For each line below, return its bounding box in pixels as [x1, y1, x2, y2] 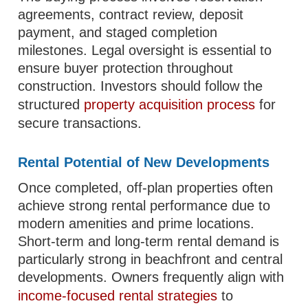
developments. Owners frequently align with [18, 269, 285, 285]
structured [18, 97, 85, 112]
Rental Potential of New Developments [18, 155, 270, 170]
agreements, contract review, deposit [18, 7, 244, 22]
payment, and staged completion [18, 25, 218, 40]
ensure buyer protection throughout [18, 60, 234, 76]
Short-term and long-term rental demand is [18, 234, 280, 249]
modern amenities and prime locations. [18, 216, 255, 231]
